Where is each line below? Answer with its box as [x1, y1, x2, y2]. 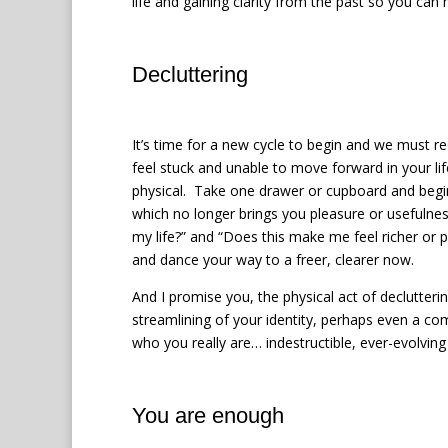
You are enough [132, 402, 284, 428]
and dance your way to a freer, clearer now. [132, 249, 414, 269]
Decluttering [132, 61, 248, 87]
